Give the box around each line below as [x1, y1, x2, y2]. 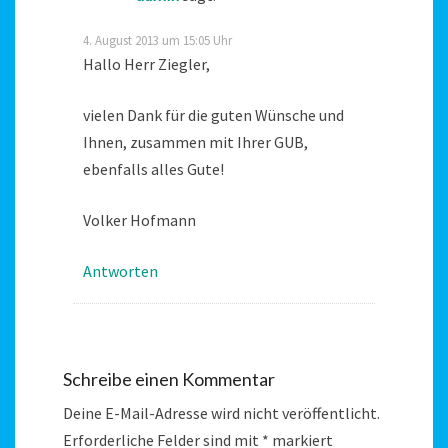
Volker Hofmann [83, 209, 196, 230]
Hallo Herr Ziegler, [83, 53, 210, 74]
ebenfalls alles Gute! [83, 158, 224, 179]
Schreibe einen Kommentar [63, 367, 275, 390]
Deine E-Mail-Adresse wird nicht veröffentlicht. [63, 402, 380, 423]
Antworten [83, 260, 158, 281]
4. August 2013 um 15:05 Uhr [83, 31, 232, 48]
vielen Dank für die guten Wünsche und [83, 104, 344, 125]
